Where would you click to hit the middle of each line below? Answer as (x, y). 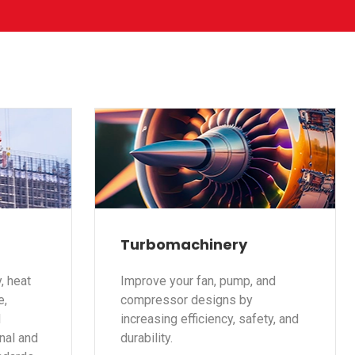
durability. (146, 338)
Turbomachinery (183, 244)
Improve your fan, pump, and (198, 281)
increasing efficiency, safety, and (209, 319)
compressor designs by (186, 300)
